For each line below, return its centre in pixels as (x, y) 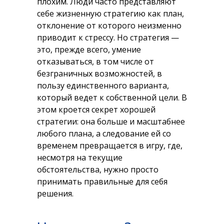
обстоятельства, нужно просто (98, 169)
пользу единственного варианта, (103, 85)
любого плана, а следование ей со (104, 133)
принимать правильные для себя (102, 181)
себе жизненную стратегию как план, (110, 13)
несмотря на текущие (80, 157)
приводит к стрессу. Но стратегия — (108, 37)
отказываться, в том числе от (95, 61)
